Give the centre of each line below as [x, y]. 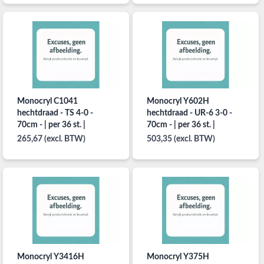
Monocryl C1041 [47, 101]
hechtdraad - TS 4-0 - [55, 113]
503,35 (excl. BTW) [181, 139]
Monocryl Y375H [178, 257]
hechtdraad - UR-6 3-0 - [189, 113]
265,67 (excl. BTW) [51, 139]
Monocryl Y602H [178, 101]
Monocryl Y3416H [51, 257]
